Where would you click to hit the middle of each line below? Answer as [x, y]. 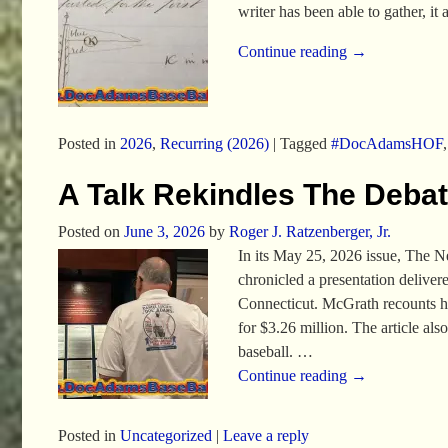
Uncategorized [165, 435]
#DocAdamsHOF [386, 143]
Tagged [303, 143]
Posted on [90, 232]
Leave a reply [265, 435]
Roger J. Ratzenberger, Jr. [309, 232]
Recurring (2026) [214, 143]
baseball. [268, 352]
